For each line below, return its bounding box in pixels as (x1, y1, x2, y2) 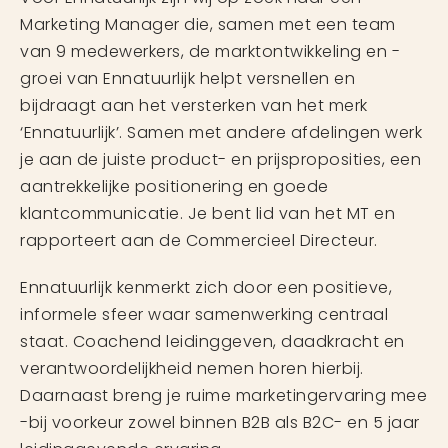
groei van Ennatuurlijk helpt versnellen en (20, 67, 355, 90)
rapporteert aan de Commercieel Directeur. (20, 229, 378, 252)
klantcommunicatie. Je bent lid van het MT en (20, 202, 395, 225)
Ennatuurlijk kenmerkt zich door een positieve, (20, 276, 392, 299)
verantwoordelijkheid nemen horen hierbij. (20, 357, 364, 380)
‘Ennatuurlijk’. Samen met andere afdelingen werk (20, 121, 422, 144)
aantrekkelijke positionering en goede (20, 175, 329, 198)
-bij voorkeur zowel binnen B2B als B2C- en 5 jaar (20, 411, 420, 434)
